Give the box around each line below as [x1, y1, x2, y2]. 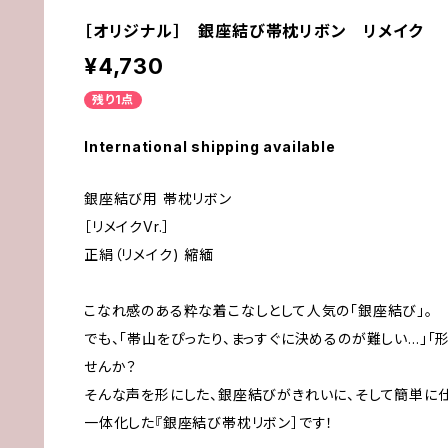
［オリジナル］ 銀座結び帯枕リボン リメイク [84, 20, 423, 41]
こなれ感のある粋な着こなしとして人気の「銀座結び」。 [84, 301, 433, 319]
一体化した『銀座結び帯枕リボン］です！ [84, 413, 335, 431]
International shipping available [84, 137, 336, 155]
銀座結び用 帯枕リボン [84, 189, 232, 207]
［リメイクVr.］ [84, 217, 171, 235]
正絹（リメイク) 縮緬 [84, 245, 214, 263]
